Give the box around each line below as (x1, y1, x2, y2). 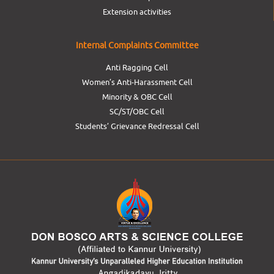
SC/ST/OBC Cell (109, 106, 165, 116)
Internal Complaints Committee (75, 40, 199, 50)
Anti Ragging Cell (106, 62, 168, 72)
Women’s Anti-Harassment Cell (81, 77, 193, 87)
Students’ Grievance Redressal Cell (75, 121, 199, 131)
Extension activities (102, 7, 171, 17)
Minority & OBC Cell (102, 92, 172, 102)
